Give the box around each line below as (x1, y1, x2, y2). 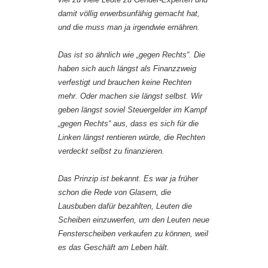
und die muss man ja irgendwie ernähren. (58, 23, 200, 32)
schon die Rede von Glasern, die (58, 188, 171, 197)
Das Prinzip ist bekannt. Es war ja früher (58, 174, 198, 184)
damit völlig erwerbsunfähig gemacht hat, (58, 9, 200, 19)
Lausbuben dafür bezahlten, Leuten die (58, 202, 192, 211)
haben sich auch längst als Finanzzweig (58, 64, 196, 74)
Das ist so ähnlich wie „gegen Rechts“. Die (58, 50, 205, 60)
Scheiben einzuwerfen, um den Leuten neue (58, 215, 209, 225)
